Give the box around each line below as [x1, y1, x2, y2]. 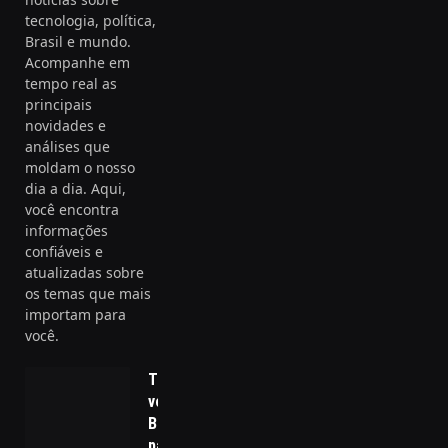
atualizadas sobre [25, 262, 144, 282]
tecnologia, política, [25, 10, 156, 30]
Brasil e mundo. [25, 31, 131, 51]
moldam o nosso [25, 157, 135, 177]
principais [25, 94, 92, 114]
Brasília [148, 413, 199, 433]
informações [25, 220, 108, 240]
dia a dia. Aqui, [25, 178, 126, 198]
